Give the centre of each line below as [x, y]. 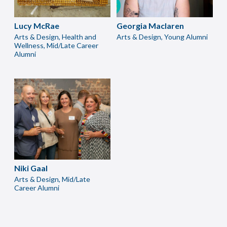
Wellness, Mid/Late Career [56, 45]
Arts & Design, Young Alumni [162, 37]
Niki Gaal [31, 168]
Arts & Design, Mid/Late [52, 179]
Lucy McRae [37, 26]
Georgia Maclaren [150, 26]
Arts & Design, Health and [55, 37]
